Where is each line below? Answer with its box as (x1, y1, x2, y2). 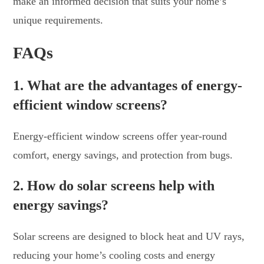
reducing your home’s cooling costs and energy (13, 249, 216, 261)
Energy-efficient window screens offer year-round (13, 130, 227, 142)
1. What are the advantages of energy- (13, 77, 243, 93)
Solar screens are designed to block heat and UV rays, (13, 230, 245, 242)
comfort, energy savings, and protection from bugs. (13, 148, 233, 161)
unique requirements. (13, 14, 104, 26)
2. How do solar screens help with (13, 177, 215, 193)
